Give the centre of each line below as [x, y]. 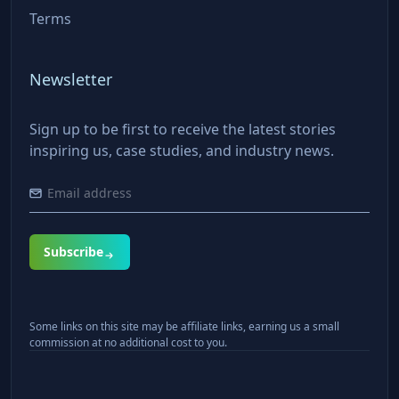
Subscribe [73, 252]
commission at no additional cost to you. [128, 343]
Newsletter [71, 80]
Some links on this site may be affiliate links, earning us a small [184, 327]
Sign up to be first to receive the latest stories [183, 130]
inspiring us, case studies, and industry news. [182, 151]
